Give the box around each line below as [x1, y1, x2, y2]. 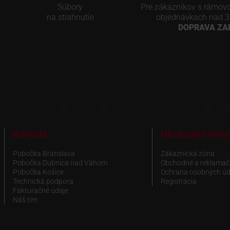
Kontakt [12, 128, 48, 140]
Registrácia [161, 177, 197, 185]
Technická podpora [12, 177, 73, 185]
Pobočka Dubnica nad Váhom [12, 158, 107, 167]
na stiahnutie [46, 12, 94, 22]
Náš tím [12, 195, 37, 204]
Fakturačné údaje [12, 186, 68, 195]
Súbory [57, 2, 83, 12]
